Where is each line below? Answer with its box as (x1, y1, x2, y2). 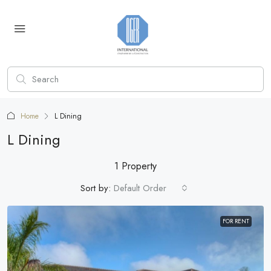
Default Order (114, 181, 166, 195)
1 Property (114, 159, 157, 173)
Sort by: (80, 181, 111, 195)
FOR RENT (223, 217, 249, 226)
